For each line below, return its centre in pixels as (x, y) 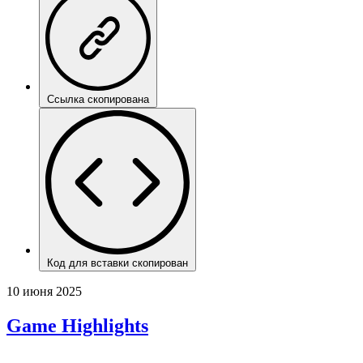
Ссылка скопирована (98, 99)
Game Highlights (77, 325)
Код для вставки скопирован (117, 263)
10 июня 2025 (44, 291)
